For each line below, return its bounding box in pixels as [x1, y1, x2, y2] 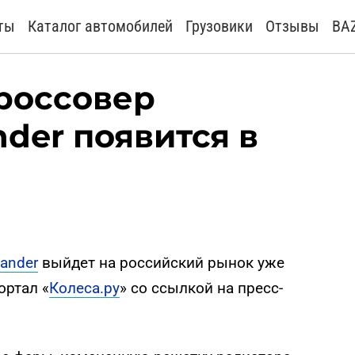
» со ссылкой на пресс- [120, 279, 283, 298]
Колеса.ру [49, 279, 120, 298]
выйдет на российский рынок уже [38, 254, 284, 273]
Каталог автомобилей [28, 17, 173, 36]
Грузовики [185, 17, 253, 36]
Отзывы [265, 17, 319, 36]
